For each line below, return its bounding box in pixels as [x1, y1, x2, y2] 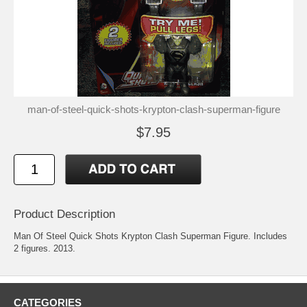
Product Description [14, 207, 115, 221]
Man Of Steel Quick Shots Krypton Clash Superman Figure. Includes [14, 230, 287, 241]
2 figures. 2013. [14, 243, 75, 254]
